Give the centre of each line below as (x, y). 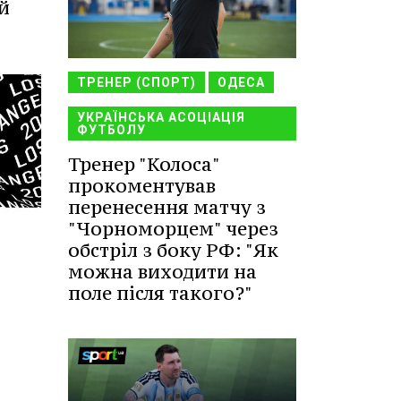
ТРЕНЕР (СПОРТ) (137, 82)
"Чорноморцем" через (173, 228)
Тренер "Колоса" (144, 164)
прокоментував (142, 185)
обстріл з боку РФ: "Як (173, 250)
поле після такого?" (160, 293)
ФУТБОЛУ (111, 129)
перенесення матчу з (167, 207)
